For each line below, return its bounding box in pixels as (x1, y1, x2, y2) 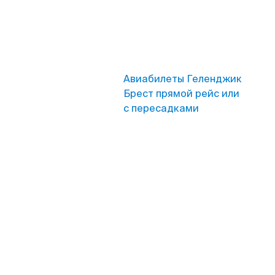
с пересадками (123, 102, 199, 115)
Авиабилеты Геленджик (123, 72, 242, 85)
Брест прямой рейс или (123, 87, 239, 100)
